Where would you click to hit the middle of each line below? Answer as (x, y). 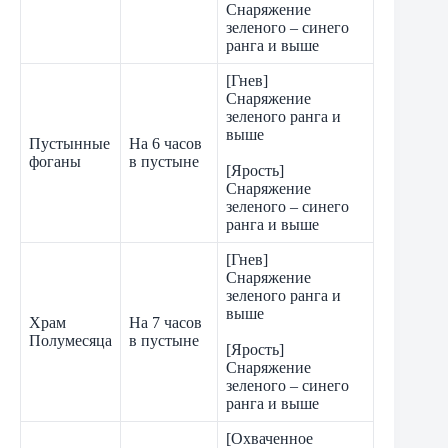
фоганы (55, 162)
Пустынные (69, 144)
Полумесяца (70, 341)
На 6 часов (165, 144)
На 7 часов (165, 323)
